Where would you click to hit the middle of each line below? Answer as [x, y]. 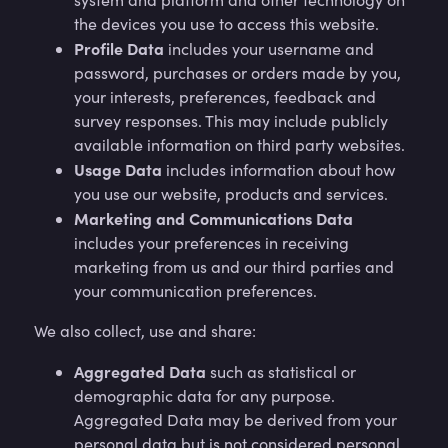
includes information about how [278, 169]
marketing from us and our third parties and [234, 266]
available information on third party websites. [239, 144]
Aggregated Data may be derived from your [235, 419]
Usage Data [118, 169]
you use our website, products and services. [231, 193]
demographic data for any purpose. [204, 395]
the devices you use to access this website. [226, 23]
